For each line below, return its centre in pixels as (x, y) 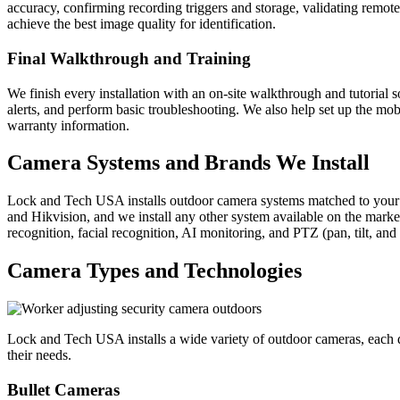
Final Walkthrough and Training (129, 58)
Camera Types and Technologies (154, 271)
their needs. (39, 355)
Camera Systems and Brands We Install (188, 163)
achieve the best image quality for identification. (142, 24)
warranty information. (68, 125)
